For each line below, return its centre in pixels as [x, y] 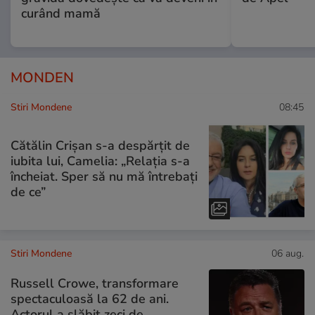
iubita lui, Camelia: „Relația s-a [100, 161]
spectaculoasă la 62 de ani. [90, 299]
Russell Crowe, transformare [95, 284]
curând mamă [61, 14]
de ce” [28, 192]
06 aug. [288, 253]
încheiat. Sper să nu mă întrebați [104, 176]
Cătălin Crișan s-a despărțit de [100, 145]
